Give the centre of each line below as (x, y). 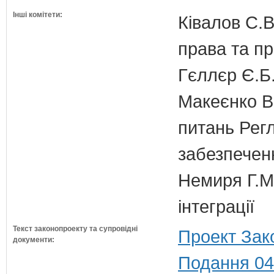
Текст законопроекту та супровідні (75, 229)
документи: (34, 240)
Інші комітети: (38, 15)
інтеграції (216, 206)
